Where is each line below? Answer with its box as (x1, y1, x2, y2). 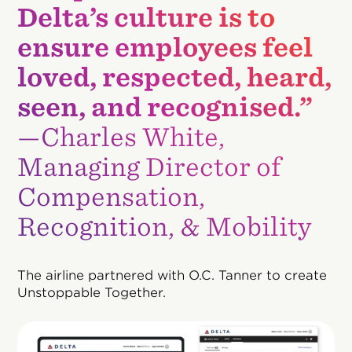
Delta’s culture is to (17, 2, 276, 33)
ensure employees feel (17, 32, 313, 63)
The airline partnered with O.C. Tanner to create (17, 268, 328, 283)
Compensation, (17, 181, 206, 212)
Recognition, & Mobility (17, 211, 313, 242)
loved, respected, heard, (17, 62, 332, 93)
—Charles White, (17, 122, 225, 152)
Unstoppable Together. (17, 285, 167, 300)
